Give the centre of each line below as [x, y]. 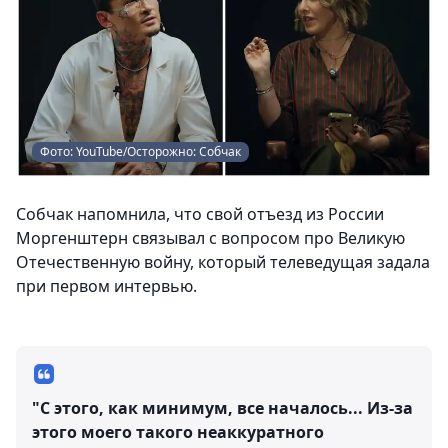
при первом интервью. [106, 286]
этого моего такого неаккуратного [178, 432]
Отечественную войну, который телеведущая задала [223, 262]
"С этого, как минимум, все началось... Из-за [222, 408]
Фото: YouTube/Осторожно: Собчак [140, 151]
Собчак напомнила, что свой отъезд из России [200, 214]
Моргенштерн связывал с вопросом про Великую [210, 238]
